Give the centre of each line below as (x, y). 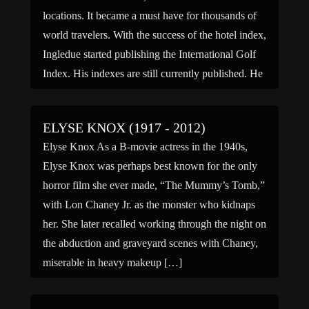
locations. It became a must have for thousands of (150, 16)
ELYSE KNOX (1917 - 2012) (124, 128)
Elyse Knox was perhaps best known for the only (150, 166)
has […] (60, 93)
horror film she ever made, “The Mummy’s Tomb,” (154, 185)
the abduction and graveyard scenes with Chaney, (150, 243)
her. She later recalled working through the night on (154, 224)
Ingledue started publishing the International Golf (149, 54)
